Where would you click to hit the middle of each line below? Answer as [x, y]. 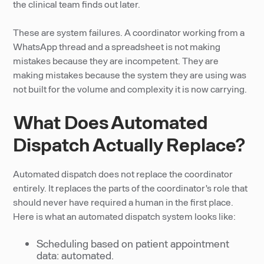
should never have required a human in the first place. [123, 202]
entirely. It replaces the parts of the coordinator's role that [131, 188]
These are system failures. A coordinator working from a [129, 32]
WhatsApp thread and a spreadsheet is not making [117, 46]
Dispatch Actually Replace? [129, 144]
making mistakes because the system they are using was [130, 75]
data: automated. [75, 255]
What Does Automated [111, 121]
